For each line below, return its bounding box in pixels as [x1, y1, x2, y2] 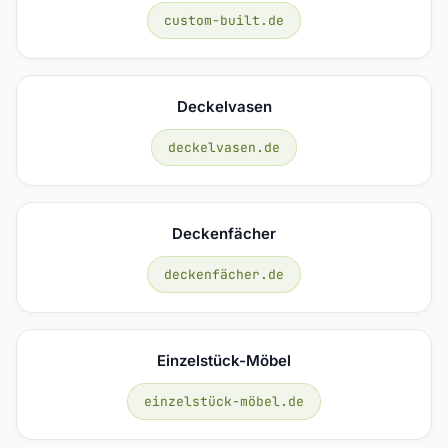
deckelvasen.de [168, 138, 280, 156]
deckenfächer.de [164, 265, 284, 283]
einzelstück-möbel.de [144, 392, 304, 410]
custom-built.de [164, 11, 284, 29]
